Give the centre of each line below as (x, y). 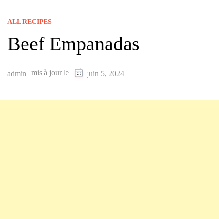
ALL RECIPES (30, 22)
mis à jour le (51, 73)
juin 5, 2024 (106, 74)
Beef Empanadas (74, 44)
